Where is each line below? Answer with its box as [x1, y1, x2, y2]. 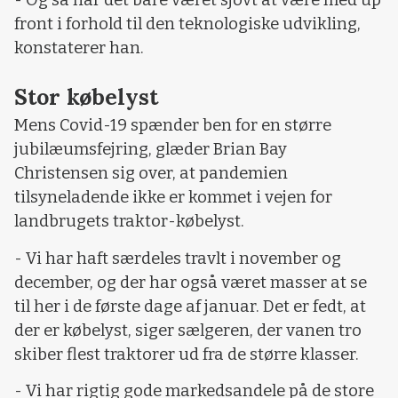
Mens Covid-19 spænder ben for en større [14, 115, 331, 136]
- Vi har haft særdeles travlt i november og [14, 248, 341, 268]
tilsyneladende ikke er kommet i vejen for [14, 187, 332, 208]
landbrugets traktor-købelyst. [14, 211, 244, 232]
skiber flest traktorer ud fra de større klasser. [14, 344, 359, 364]
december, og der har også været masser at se [14, 272, 367, 292]
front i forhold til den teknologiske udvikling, [14, 13, 361, 34]
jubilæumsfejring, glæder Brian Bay [14, 139, 287, 160]
